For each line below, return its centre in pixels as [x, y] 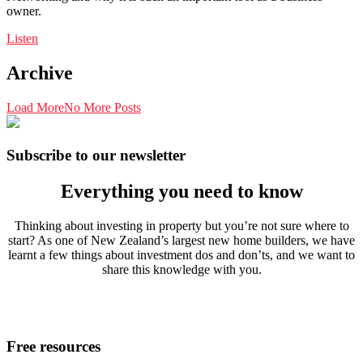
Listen [22, 39]
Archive [40, 73]
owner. [24, 11]
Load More [35, 108]
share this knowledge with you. [181, 269]
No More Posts [102, 108]
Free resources [53, 346]
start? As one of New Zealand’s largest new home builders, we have [181, 240]
